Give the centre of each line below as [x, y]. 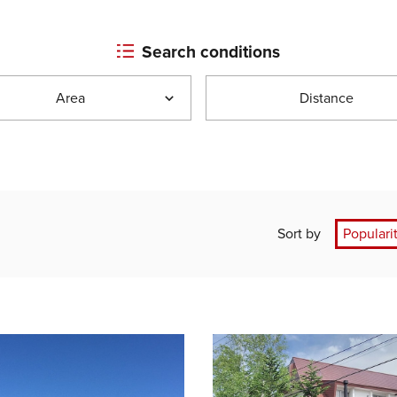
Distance [327, 97]
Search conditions [211, 51]
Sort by [299, 233]
